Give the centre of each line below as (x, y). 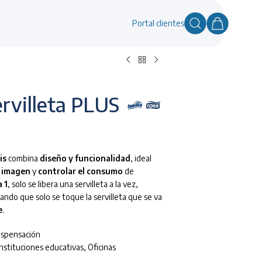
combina (23, 158)
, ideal (141, 158)
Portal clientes (158, 23)
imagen (16, 171)
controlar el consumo (80, 171)
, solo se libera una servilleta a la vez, (73, 184)
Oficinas (102, 247)
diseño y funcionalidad (85, 158)
